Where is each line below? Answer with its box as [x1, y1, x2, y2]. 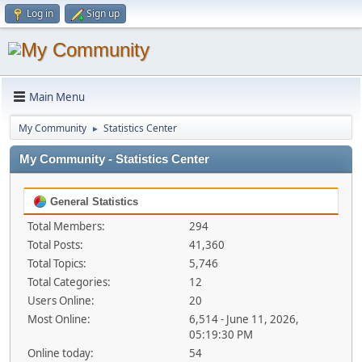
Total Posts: [27, 238, 83, 252]
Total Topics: [27, 256, 86, 271]
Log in [27, 6, 53, 20]
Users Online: [27, 293, 95, 308]
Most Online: [27, 312, 90, 326]
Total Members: [27, 219, 105, 234]
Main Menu [29, 89, 85, 104]
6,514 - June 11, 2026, [188, 312, 299, 326]
